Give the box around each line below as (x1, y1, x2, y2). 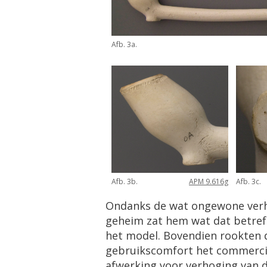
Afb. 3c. (236, 176, 261, 187)
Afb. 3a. (111, 39, 137, 49)
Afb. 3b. (111, 176, 138, 187)
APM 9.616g (189, 176, 228, 187)
